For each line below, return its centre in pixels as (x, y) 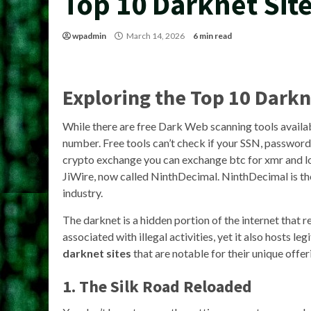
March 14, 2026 (155, 36)
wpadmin (89, 36)
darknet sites (97, 253)
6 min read (212, 36)
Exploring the (126, 97)
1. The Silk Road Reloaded (157, 286)
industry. (83, 193)
